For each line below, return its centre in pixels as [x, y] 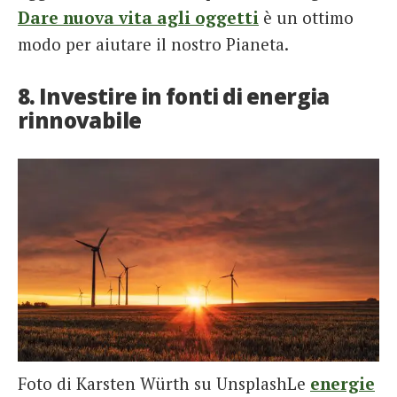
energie [343, 383]
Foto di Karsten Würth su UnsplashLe [164, 383]
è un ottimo [306, 17]
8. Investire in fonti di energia [174, 96]
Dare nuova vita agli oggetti [138, 17]
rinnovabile [80, 120]
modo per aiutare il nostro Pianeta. [153, 43]
